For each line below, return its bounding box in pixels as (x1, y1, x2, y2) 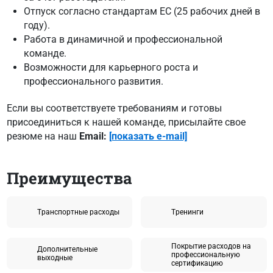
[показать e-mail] (108, 130, 187, 142)
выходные (37, 253, 73, 262)
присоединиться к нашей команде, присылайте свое (6, 116, 246, 128)
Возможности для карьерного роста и (23, 61, 198, 73)
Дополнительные (37, 244, 97, 253)
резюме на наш (6, 130, 79, 142)
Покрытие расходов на (171, 241, 251, 250)
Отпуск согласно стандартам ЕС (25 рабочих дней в (23, 5, 260, 17)
